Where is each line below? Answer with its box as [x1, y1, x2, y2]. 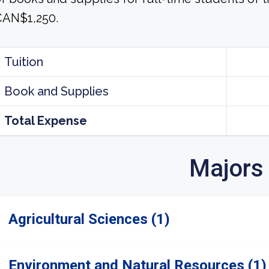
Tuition [4, 55, 43, 69]
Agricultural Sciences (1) [8, 211, 170, 228]
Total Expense [4, 113, 87, 128]
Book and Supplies [4, 84, 109, 98]
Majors [189, 154, 264, 183]
